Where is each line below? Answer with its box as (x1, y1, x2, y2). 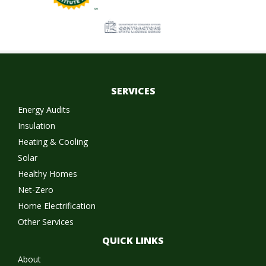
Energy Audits (18, 104, 70, 116)
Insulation (18, 120, 55, 132)
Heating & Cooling (18, 136, 88, 148)
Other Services (18, 216, 74, 228)
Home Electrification (18, 200, 96, 212)
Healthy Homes (18, 168, 77, 180)
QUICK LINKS (102, 234, 164, 248)
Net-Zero (18, 184, 53, 196)
